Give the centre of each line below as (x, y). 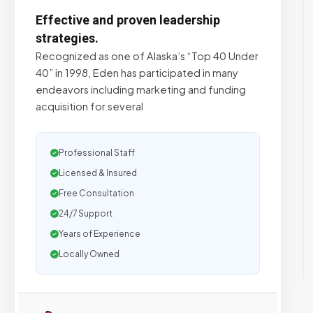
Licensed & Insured (98, 173)
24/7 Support (86, 213)
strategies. (67, 38)
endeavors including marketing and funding (141, 89)
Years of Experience (100, 234)
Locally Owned (89, 254)
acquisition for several (89, 106)
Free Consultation (96, 193)
